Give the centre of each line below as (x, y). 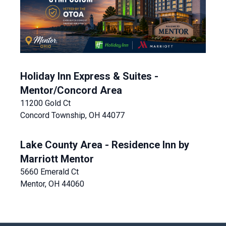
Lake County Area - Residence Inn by (105, 145)
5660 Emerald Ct (49, 172)
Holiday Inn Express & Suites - (89, 76)
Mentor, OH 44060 (52, 184)
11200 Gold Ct (45, 103)
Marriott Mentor (57, 159)
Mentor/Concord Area (71, 91)
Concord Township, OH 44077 (72, 116)
